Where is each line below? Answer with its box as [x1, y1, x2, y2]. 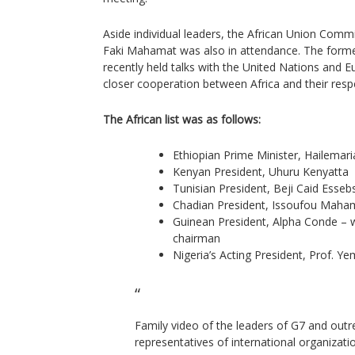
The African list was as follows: [103, 112, 261, 127]
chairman [173, 231, 220, 246]
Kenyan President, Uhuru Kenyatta [173, 164, 349, 179]
